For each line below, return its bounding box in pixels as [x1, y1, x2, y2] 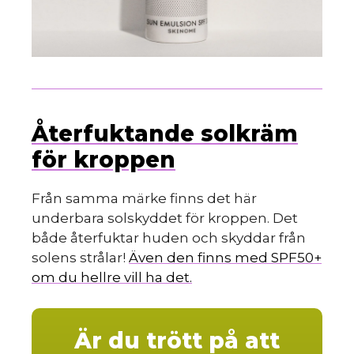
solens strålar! [32, 250, 129, 266]
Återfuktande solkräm [32, 120, 298, 148]
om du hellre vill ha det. [32, 269, 192, 286]
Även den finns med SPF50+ [129, 250, 322, 266]
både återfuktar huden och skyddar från [32, 230, 306, 247]
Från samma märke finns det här [32, 190, 257, 207]
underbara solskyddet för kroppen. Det [32, 210, 298, 227]
